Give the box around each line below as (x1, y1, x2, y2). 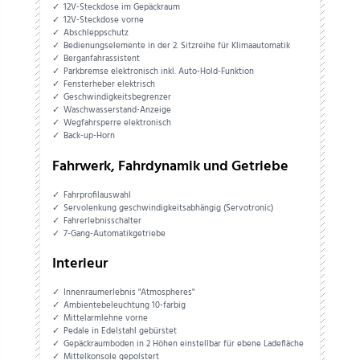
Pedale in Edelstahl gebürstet (63, 324, 178, 339)
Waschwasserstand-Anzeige (63, 103, 172, 118)
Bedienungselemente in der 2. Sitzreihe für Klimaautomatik (63, 39, 291, 54)
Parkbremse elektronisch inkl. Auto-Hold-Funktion (63, 64, 255, 80)
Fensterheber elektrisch (63, 77, 156, 92)
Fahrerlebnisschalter (63, 213, 142, 228)
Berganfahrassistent (63, 51, 141, 67)
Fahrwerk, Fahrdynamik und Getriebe (52, 154, 288, 178)
